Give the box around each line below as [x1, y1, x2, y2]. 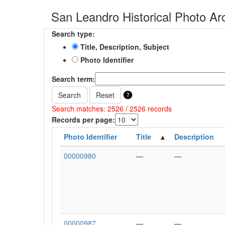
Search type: [52, 29, 95, 39]
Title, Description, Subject [78, 42, 169, 52]
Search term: [52, 74, 95, 84]
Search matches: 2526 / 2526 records [52, 103, 172, 114]
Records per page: [52, 115, 115, 125]
